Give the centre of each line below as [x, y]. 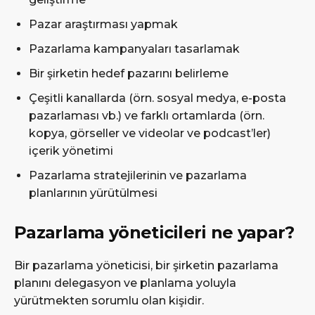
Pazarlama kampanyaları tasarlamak [134, 49]
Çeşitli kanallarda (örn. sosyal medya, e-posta [157, 98]
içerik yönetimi [71, 150]
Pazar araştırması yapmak [103, 24]
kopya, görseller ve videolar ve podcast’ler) [150, 133]
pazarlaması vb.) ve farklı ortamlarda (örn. [147, 115]
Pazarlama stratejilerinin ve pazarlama [138, 175]
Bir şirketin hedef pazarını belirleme [129, 73]
